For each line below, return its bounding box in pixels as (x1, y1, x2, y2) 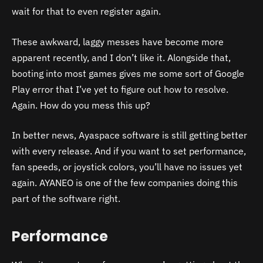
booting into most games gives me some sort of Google (12, 67, 244, 79)
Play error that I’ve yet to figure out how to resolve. (12, 83, 228, 95)
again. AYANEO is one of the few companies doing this (12, 177, 238, 189)
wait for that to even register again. (12, 5, 161, 18)
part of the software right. (12, 193, 123, 205)
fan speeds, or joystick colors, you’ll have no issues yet (12, 161, 242, 173)
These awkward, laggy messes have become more (12, 35, 224, 48)
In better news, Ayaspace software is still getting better (12, 129, 247, 141)
